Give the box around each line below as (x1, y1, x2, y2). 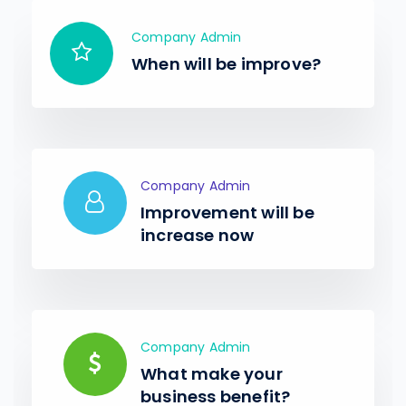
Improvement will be (140, 201, 314, 224)
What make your (140, 362, 283, 385)
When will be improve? (131, 53, 322, 75)
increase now (140, 224, 255, 246)
